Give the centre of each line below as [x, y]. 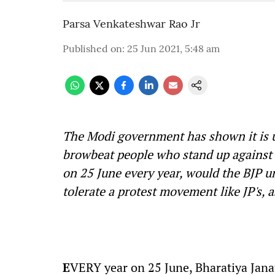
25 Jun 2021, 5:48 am [173, 48]
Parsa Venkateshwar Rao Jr [131, 24]
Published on [92, 48]
